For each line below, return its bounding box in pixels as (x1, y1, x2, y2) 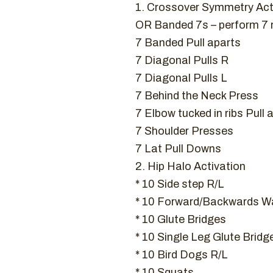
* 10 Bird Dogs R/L (135, 249, 228, 261)
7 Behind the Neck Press (135, 90, 258, 102)
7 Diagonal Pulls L (135, 72, 227, 84)
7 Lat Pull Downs (135, 143, 221, 155)
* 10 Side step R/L (135, 178, 224, 190)
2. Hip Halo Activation (135, 160, 246, 172)
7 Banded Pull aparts (135, 37, 241, 49)
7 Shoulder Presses (135, 125, 233, 137)
